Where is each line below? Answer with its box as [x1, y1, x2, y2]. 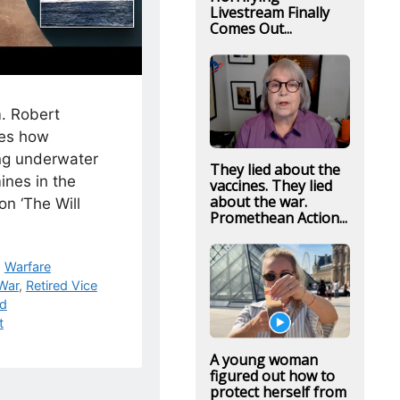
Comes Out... [209, 19, 292, 38]
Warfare [4, 259, 51, 275]
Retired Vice [25, 278, 97, 294]
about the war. [209, 192, 307, 212]
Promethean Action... [209, 208, 347, 229]
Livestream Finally [209, 3, 329, 22]
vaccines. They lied [209, 176, 332, 196]
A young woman [209, 349, 318, 370]
